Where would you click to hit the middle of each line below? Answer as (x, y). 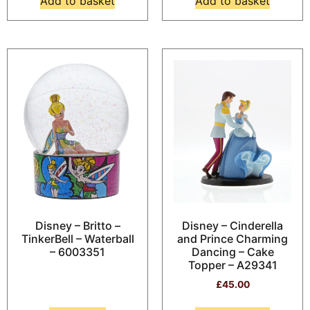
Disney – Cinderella (232, 225)
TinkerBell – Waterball (77, 238)
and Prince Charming (232, 238)
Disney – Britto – (77, 225)
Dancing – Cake (232, 252)
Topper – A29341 (232, 265)
